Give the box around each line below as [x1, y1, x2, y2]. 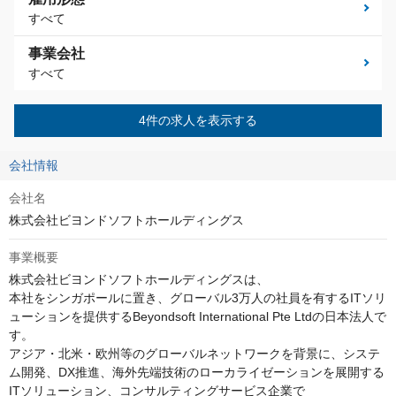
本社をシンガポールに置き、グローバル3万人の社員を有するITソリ [9, 291, 386, 306]
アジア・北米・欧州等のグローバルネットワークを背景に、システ [9, 346, 380, 362]
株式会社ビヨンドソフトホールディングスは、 [9, 272, 269, 287]
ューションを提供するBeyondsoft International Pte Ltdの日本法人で [9, 309, 386, 324]
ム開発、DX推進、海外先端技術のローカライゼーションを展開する [9, 365, 385, 380]
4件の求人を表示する [139, 113, 257, 128]
